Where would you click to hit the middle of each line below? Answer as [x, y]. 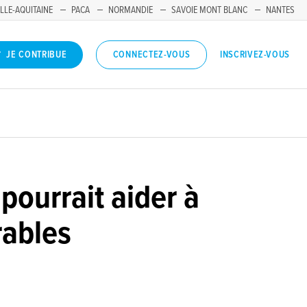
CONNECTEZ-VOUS [151, 55]
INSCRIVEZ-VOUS [255, 54]
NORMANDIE [131, 10]
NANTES [280, 10]
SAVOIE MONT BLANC [209, 10]
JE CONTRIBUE [37, 55]
